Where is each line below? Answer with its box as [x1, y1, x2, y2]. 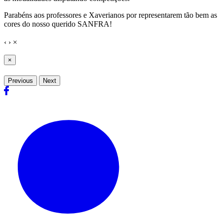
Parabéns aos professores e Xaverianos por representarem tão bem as [4, 11, 217, 20]
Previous [8, 77, 33, 85]
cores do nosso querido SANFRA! [4, 20, 112, 29]
